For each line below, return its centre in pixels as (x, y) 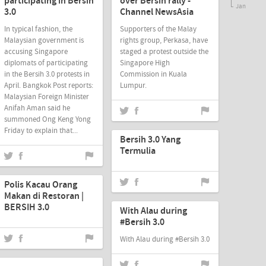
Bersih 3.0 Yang (150, 140)
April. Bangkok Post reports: (49, 85)
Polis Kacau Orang (41, 185)
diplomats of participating (46, 63)
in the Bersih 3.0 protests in (47, 74)
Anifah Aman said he (37, 108)
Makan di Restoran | (44, 196)
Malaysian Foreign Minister (47, 96)
